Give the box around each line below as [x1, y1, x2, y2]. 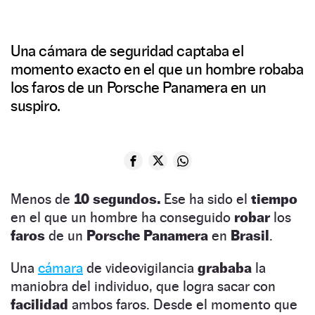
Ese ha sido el [164, 191, 251, 208]
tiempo [251, 191, 297, 208]
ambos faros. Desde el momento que [72, 296, 297, 314]
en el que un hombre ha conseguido [11, 209, 234, 226]
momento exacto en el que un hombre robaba [11, 60, 304, 79]
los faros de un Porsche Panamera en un [11, 78, 266, 97]
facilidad [11, 296, 72, 314]
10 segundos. [74, 191, 164, 208]
